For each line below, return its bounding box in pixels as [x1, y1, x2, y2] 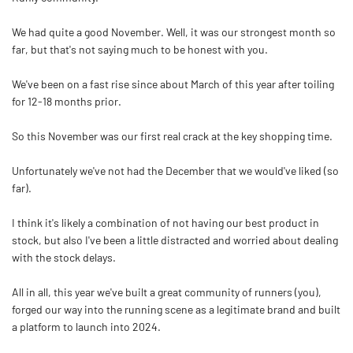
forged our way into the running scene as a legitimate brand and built [12, 303, 340, 317]
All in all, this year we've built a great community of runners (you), [12, 285, 321, 299]
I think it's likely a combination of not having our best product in [12, 216, 319, 230]
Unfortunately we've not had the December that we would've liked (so [12, 164, 339, 178]
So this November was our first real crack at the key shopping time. [12, 129, 333, 143]
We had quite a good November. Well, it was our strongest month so [12, 25, 336, 39]
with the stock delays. [12, 251, 116, 265]
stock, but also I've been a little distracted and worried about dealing [12, 233, 338, 247]
